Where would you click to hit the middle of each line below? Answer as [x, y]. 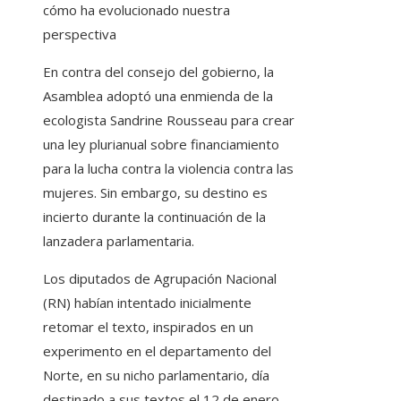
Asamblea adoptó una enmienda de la [158, 95]
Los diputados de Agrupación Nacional [160, 278]
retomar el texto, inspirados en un [148, 326]
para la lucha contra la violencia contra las [168, 168]
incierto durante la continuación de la [154, 216]
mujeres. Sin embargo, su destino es [155, 192]
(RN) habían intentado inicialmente [147, 302]
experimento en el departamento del [157, 350]
